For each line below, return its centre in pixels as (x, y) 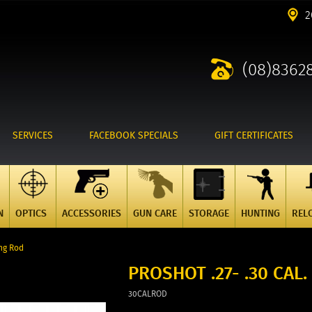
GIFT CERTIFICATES (254, 135)
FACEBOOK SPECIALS (134, 135)
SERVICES (33, 135)
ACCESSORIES (92, 213)
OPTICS (31, 213)
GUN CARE (155, 213)
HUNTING (260, 213)
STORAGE (209, 213)
